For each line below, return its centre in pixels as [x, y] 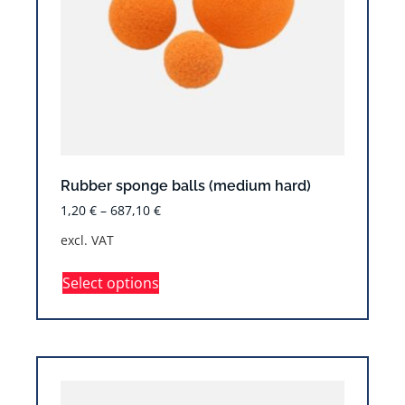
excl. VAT [87, 240]
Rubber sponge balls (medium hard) [186, 186]
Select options [111, 283]
